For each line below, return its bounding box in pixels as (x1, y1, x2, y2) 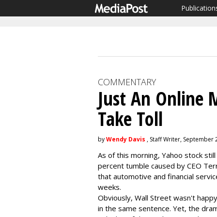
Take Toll (98, 106, 163, 131)
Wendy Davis (106, 135, 145, 143)
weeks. (98, 182, 121, 192)
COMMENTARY (98, 76, 156, 88)
